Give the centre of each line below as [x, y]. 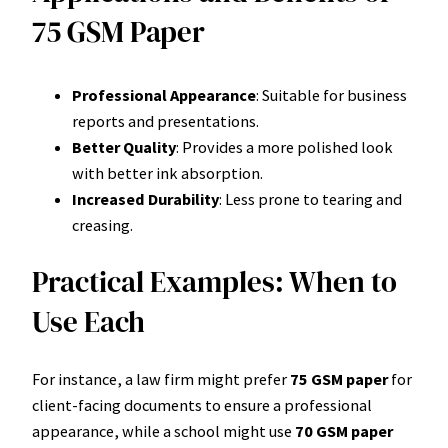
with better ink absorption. [167, 172]
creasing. [102, 224]
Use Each [88, 321]
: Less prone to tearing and [310, 198]
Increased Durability [145, 198]
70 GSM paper [344, 431]
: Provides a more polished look [284, 146]
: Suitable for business [331, 94]
